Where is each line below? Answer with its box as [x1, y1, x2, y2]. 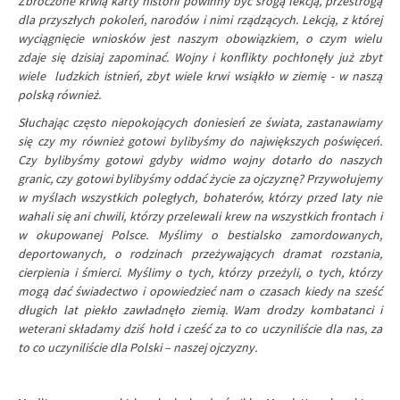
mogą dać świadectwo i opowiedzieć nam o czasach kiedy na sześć [18, 283, 382, 299]
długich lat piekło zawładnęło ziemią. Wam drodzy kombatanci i [18, 302, 382, 318]
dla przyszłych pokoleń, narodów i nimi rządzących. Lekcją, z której [18, 12, 382, 28]
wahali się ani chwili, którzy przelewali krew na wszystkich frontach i [18, 208, 382, 224]
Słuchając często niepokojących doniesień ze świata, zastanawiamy [18, 114, 382, 130]
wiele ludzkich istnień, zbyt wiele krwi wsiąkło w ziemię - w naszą [18, 68, 382, 84]
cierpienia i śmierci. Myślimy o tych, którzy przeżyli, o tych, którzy [18, 264, 382, 280]
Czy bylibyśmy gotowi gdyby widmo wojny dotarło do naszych [18, 152, 382, 168]
